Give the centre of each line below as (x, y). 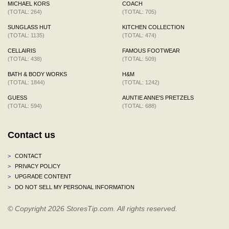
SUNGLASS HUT (29, 27)
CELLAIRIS (22, 50)
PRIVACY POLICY (37, 166)
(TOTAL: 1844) (26, 82)
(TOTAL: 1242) (141, 82)
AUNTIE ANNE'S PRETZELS (158, 97)
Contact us (31, 135)
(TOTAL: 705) (139, 12)
